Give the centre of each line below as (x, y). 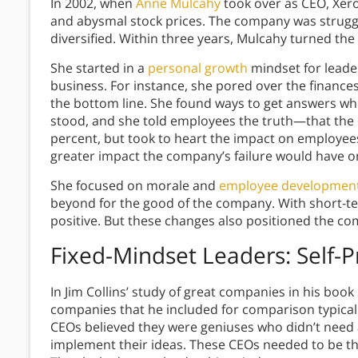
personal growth (198, 68)
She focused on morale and (135, 186)
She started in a (99, 68)
